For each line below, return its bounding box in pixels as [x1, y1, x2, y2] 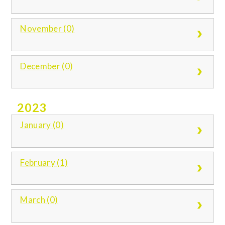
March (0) [20, 194, 58, 205]
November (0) [20, 23, 75, 34]
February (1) [20, 157, 68, 168]
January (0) [20, 120, 64, 131]
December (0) [20, 60, 73, 71]
